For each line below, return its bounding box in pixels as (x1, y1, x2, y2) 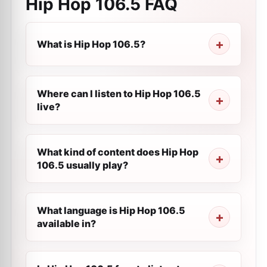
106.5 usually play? (37, 159, 128, 171)
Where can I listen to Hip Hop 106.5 (37, 88, 201, 100)
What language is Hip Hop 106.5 (37, 204, 185, 216)
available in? (37, 218, 96, 229)
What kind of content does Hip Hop (37, 146, 198, 158)
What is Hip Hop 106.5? (37, 38, 145, 50)
